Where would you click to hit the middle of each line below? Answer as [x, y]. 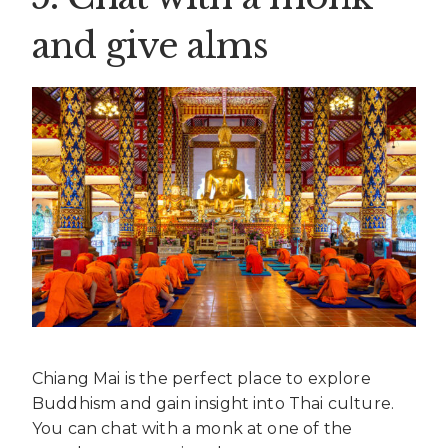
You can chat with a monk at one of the [192, 429]
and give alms [150, 45]
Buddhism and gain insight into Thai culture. [213, 404]
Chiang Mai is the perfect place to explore [201, 379]
